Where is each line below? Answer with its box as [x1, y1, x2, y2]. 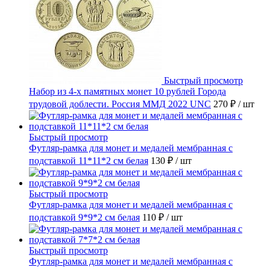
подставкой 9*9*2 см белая [29, 212, 140, 222]
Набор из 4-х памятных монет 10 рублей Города [29, 86, 226, 96]
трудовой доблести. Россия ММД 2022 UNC [29, 98, 211, 109]
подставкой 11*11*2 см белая [29, 155, 148, 166]
